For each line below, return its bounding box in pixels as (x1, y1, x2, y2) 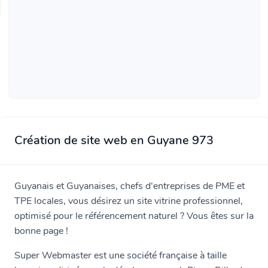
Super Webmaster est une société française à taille (14, 249, 227, 262)
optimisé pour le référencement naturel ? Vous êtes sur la (14, 209, 254, 223)
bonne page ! (14, 224, 68, 237)
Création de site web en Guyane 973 (14, 132, 214, 148)
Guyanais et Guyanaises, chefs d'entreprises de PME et (14, 179, 245, 193)
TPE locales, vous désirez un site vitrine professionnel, (14, 194, 243, 208)
